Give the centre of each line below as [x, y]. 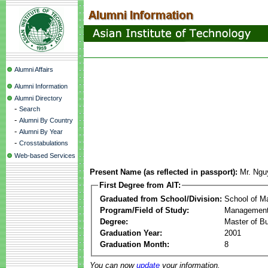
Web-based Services [45, 156]
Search [30, 109]
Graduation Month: [135, 244]
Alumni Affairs [34, 69]
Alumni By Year [41, 132]
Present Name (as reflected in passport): [164, 172]
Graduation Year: [131, 233]
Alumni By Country [46, 120]
